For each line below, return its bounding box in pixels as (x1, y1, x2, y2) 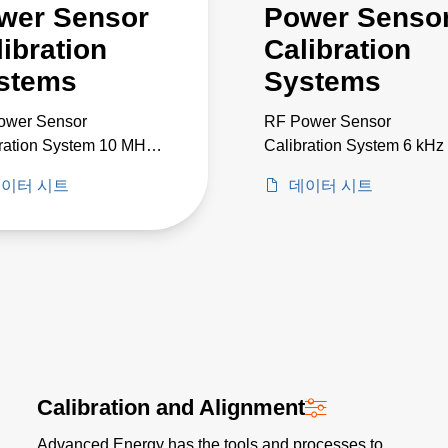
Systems (264, 66, 381, 97)
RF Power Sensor (264, 113, 391, 130)
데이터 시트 (288, 177, 373, 194)
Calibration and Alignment (37, 395, 306, 420)
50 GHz (264, 161, 318, 178)
